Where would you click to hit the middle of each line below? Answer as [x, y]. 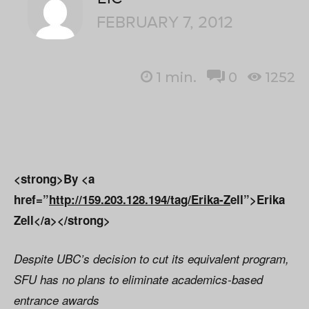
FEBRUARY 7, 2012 [165, 23]
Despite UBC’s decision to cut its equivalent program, [151, 259]
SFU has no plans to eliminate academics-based [138, 280]
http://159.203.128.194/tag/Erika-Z [140, 200]
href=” [31, 200]
